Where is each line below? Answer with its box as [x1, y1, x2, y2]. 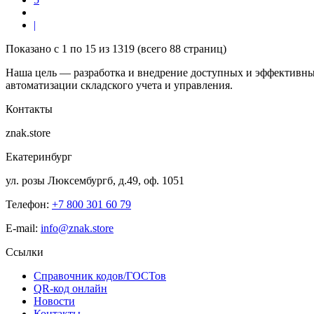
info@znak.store [41, 221, 114, 234]
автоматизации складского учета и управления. [6, 78, 233, 91]
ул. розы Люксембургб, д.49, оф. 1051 [6, 174, 184, 186]
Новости [34, 294, 75, 307]
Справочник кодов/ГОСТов [34, 269, 166, 282]
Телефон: [6, 198, 52, 210]
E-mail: [6, 221, 41, 234]
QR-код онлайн [34, 282, 107, 294]
